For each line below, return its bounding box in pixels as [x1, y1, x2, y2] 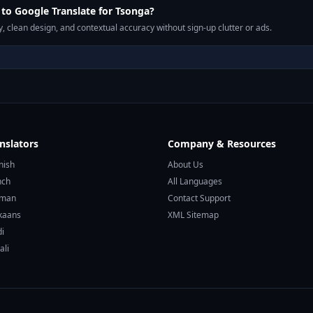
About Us [168, 159, 203, 170]
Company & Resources [168, 137, 276, 150]
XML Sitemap [168, 209, 219, 221]
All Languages [168, 175, 222, 187]
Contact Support [168, 192, 231, 204]
